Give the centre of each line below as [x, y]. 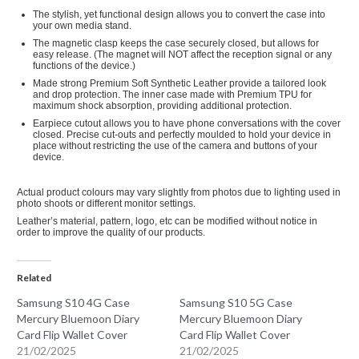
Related [34, 277]
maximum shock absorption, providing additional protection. [163, 106]
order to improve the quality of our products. [111, 233]
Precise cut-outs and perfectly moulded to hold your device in [199, 135]
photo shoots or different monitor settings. [107, 204]
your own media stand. [83, 26]
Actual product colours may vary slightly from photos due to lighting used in [179, 193]
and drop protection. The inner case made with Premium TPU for [173, 95]
